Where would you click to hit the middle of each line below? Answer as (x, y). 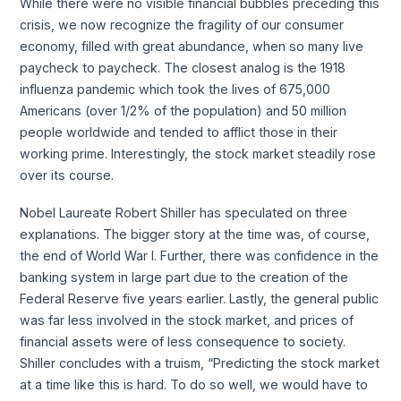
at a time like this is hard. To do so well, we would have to (194, 385)
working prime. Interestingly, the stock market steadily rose (198, 154)
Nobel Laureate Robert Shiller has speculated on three (184, 213)
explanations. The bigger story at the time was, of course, (195, 235)
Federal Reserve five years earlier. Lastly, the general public (200, 299)
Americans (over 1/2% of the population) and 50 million (183, 111)
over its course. (67, 175)
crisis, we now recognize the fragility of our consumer (182, 25)
